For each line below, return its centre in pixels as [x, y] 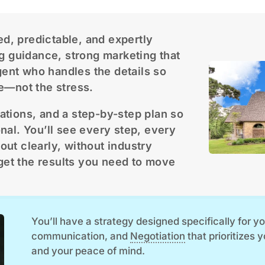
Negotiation [158, 236]
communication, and [81, 236]
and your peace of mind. [88, 251]
